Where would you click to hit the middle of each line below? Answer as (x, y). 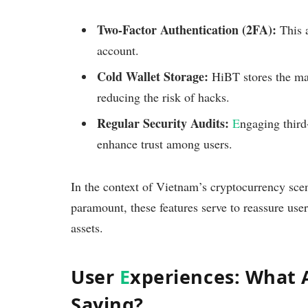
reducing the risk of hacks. (163, 97)
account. (118, 51)
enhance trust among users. (165, 144)
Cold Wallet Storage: (153, 77)
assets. (87, 228)
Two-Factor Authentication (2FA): (187, 30)
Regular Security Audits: (163, 123)
